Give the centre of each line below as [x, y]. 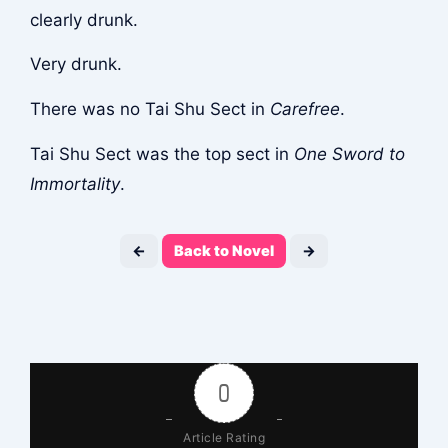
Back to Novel [224, 251]
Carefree [304, 109]
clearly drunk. [83, 19]
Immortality [74, 183]
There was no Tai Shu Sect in [149, 109]
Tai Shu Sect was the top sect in [161, 153]
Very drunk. [75, 64]
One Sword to [349, 153]
